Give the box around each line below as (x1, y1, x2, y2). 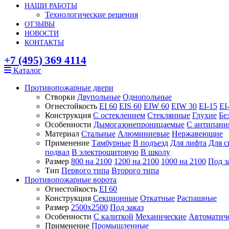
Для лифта (170, 139, 207, 147)
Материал (45, 129, 79, 138)
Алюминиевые (118, 129, 170, 138)
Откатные (140, 194, 175, 202)
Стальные (81, 129, 116, 138)
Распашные (177, 194, 217, 202)
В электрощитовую (72, 148, 139, 156)
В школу (141, 148, 170, 156)
